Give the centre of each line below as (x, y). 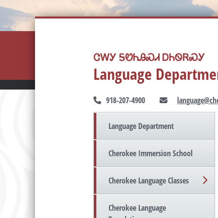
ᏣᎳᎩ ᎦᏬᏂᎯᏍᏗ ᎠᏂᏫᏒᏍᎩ (149, 57)
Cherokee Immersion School (151, 154)
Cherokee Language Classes (149, 181)
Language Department (141, 126)
